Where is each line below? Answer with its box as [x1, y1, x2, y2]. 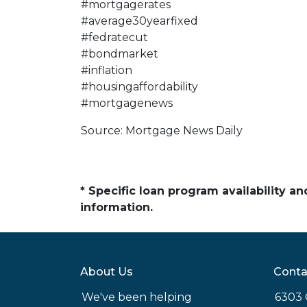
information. [80, 201, 153, 214]
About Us [80, 265, 133, 278]
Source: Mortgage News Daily [81, 124, 243, 137]
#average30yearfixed [81, 14, 198, 27]
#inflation [81, 64, 132, 77]
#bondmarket [81, 47, 158, 60]
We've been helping [82, 291, 192, 304]
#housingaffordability [81, 80, 198, 93]
